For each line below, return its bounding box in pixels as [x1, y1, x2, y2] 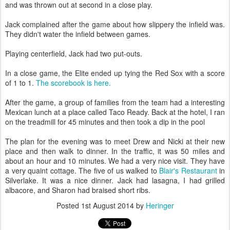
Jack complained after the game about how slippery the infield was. [5, 19, 225, 29]
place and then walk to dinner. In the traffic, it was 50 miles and [5, 146, 225, 156]
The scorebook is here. [36, 78, 111, 88]
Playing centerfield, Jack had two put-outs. [5, 48, 142, 59]
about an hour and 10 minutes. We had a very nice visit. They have [5, 156, 225, 166]
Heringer [145, 200, 174, 210]
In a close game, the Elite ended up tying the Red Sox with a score [5, 68, 225, 78]
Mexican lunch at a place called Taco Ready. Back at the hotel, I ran [5, 107, 225, 117]
